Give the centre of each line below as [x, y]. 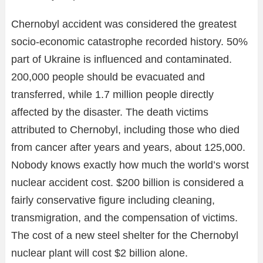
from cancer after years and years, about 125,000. [128, 148]
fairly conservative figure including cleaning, [113, 200]
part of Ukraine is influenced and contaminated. [122, 60]
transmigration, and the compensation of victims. [124, 218]
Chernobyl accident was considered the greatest [124, 24]
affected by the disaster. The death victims [110, 112]
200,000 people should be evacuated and [108, 77]
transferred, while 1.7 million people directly [112, 95]
